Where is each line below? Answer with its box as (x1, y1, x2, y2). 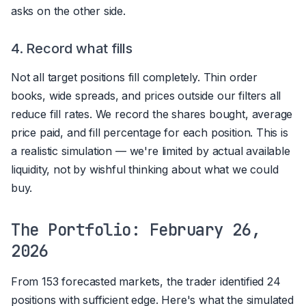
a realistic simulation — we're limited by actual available (11, 143, 290, 158)
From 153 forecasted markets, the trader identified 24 (11, 274, 281, 288)
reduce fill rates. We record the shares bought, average (11, 107, 293, 121)
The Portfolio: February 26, (11, 219, 261, 240)
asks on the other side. (11, 3, 126, 18)
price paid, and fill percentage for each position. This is (11, 125, 288, 139)
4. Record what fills (11, 40, 133, 57)
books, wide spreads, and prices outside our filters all (11, 88, 281, 102)
